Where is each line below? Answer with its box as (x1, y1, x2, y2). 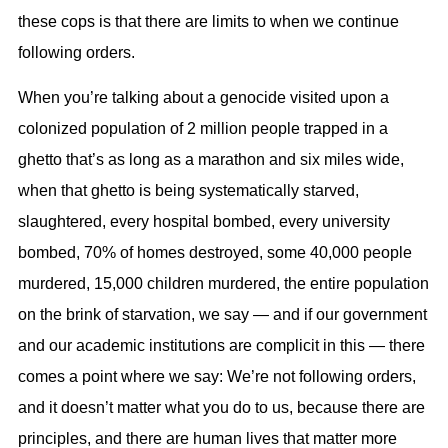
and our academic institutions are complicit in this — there (18, 337, 425, 355)
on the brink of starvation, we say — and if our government (18, 306, 427, 324)
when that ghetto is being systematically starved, (18, 182, 359, 200)
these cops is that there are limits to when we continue (18, 12, 399, 30)
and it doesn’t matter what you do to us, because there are (18, 399, 425, 417)
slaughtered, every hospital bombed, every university (18, 213, 390, 231)
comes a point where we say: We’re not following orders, (18, 368, 416, 386)
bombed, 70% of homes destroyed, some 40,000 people (18, 244, 412, 262)
